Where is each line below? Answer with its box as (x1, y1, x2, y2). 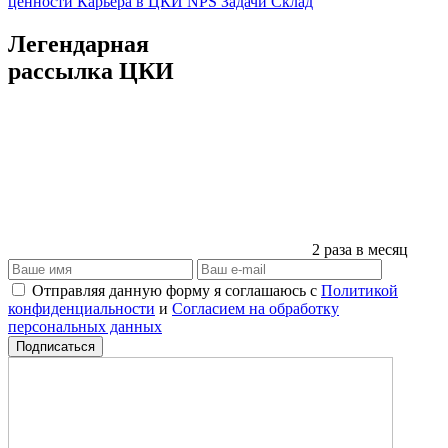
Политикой (321, 281, 398, 299)
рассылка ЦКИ (8, 57, 174, 84)
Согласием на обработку (172, 299, 339, 317)
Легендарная (8, 30, 149, 57)
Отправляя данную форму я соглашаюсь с (32, 281, 321, 299)
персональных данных (8, 317, 162, 335)
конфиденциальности (8, 299, 155, 317)
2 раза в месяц (312, 240, 408, 258)
